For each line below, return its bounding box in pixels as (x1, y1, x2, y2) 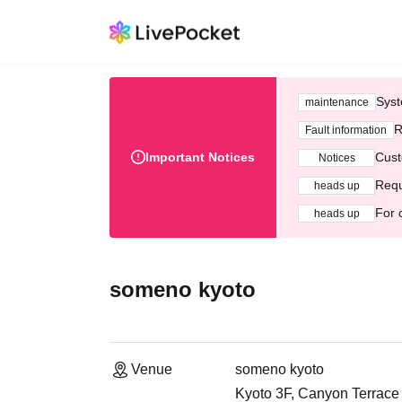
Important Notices (145, 150, 255, 164)
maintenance (305, 95, 369, 109)
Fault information (305, 123, 387, 136)
